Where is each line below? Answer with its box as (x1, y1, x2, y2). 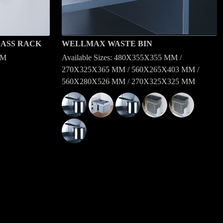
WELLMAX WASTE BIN (62, 39, 152, 48)
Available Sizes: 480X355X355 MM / (62, 53, 182, 62)
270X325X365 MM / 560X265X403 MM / (62, 65, 199, 74)
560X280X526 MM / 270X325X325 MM (62, 77, 195, 86)
